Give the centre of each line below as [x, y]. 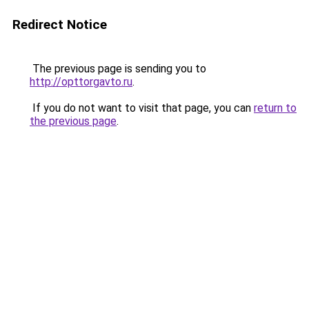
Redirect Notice [60, 24]
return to [275, 108]
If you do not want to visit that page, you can [142, 108]
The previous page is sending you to [118, 69]
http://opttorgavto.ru [81, 82]
